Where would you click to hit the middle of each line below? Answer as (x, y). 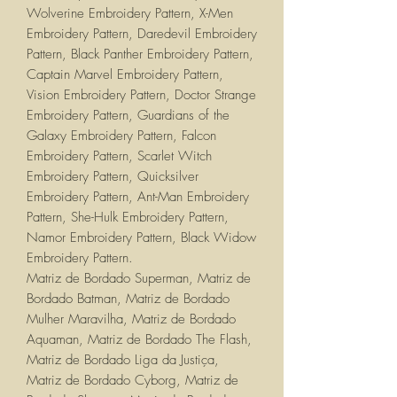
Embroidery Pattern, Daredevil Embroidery (142, 34)
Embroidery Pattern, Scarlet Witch (119, 156)
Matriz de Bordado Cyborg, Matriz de (132, 381)
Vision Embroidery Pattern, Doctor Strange (141, 95)
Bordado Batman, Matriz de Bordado (128, 299)
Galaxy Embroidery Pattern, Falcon (121, 136)
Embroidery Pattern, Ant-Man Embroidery (138, 197)
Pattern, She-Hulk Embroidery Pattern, (128, 218)
